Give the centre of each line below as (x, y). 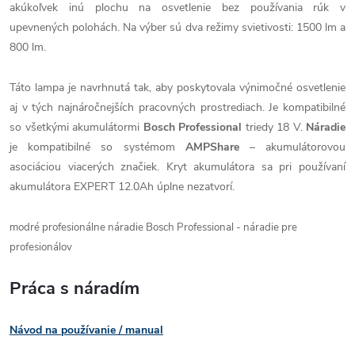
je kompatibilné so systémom (97, 147)
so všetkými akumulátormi (76, 127)
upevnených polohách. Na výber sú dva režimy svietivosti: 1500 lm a (177, 27)
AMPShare (212, 147)
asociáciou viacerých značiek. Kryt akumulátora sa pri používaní (177, 166)
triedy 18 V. (274, 127)
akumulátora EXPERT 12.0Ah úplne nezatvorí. (122, 186)
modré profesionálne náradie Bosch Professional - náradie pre (153, 227)
